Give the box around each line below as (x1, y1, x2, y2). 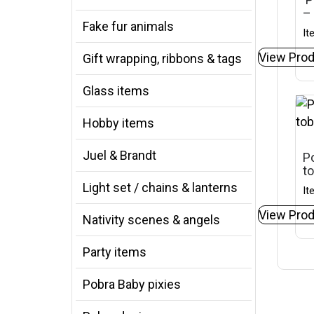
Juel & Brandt (83, 148, 156, 163)
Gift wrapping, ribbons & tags (83, 51, 242, 66)
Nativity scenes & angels (83, 212, 220, 227)
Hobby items (83, 116, 154, 130)
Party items (83, 245, 146, 259)
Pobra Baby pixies (83, 277, 181, 292)
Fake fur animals (83, 19, 174, 34)
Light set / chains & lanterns (83, 180, 238, 195)
